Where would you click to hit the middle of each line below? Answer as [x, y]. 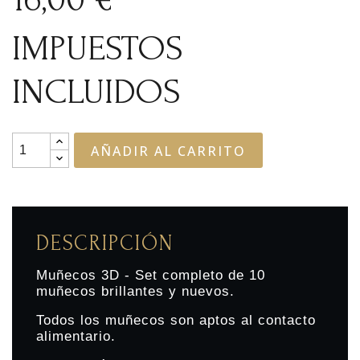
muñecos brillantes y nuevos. [135, 291]
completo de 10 [211, 275]
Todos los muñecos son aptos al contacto [176, 320]
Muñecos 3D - [86, 275]
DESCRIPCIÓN [105, 243]
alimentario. [76, 336]
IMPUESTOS [98, 48]
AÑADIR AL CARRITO [169, 151]
